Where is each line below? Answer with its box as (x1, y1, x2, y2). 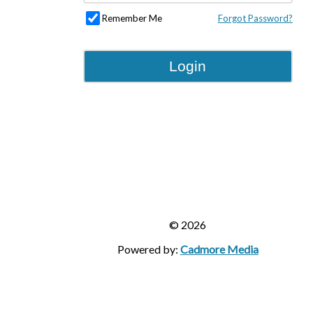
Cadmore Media (180, 242, 259, 256)
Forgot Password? (217, 12, 293, 24)
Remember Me (101, 12, 162, 24)
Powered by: (117, 242, 180, 256)
